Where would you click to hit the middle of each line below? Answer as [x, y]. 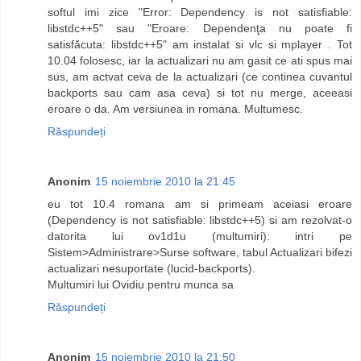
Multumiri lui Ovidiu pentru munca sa [141, 285]
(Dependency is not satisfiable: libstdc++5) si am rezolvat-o [200, 220]
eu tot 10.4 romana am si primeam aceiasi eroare [200, 204]
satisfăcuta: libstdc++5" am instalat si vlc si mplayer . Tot [200, 45]
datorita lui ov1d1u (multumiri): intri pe [200, 237]
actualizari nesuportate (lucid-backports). [151, 269]
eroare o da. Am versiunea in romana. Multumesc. [175, 109]
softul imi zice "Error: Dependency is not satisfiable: [200, 12]
